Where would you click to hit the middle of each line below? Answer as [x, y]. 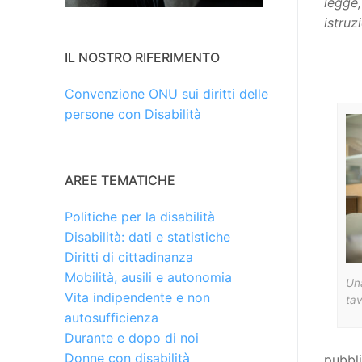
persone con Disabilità [133, 114]
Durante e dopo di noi [132, 338]
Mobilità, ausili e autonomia [148, 278]
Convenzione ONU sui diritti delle [166, 94]
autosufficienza [112, 318]
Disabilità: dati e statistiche [147, 237]
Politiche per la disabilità [140, 217]
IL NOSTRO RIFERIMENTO [142, 58]
